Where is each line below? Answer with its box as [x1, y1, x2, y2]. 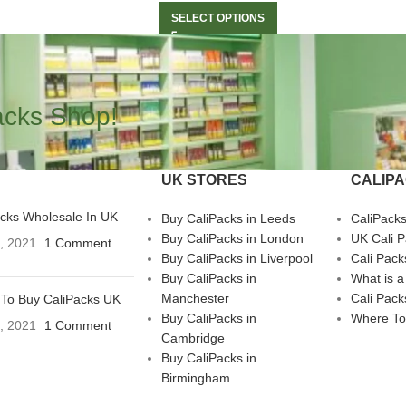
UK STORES [160, 172, 247, 188]
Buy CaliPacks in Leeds [160, 211, 295, 227]
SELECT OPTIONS [170, 12, 265, 25]
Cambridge [160, 331, 225, 346]
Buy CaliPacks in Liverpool [160, 251, 313, 266]
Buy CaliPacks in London [160, 231, 304, 246]
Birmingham [160, 371, 230, 386]
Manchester [160, 291, 229, 306]
